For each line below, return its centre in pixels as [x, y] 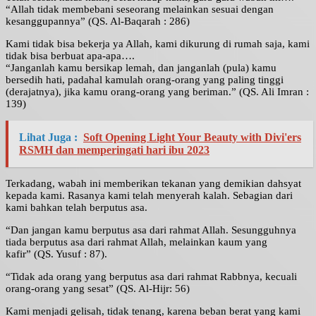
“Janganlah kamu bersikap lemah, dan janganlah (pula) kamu [141, 68]
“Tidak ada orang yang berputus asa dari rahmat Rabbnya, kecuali [151, 277]
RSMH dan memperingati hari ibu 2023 [114, 150]
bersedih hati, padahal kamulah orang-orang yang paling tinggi [145, 80]
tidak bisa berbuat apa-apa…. [70, 56]
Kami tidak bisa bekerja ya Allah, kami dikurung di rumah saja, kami [158, 44]
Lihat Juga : [48, 138]
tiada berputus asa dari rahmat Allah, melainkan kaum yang [136, 242]
